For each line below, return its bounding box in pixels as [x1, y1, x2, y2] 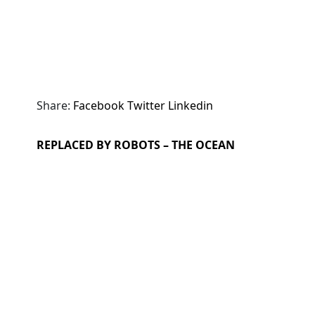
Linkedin [168, 98, 213, 114]
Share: [37, 98, 70, 114]
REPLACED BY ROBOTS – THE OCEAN [37, 137, 235, 153]
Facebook [73, 98, 124, 114]
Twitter [127, 98, 165, 114]
